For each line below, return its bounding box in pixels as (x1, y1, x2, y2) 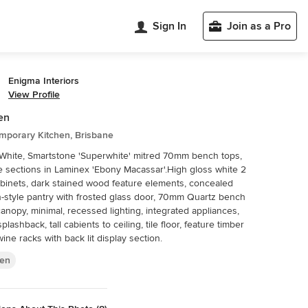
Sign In (153, 19, 186, 33)
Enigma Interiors (8, 75, 79, 87)
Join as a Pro (227, 19, 291, 33)
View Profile (8, 89, 60, 100)
